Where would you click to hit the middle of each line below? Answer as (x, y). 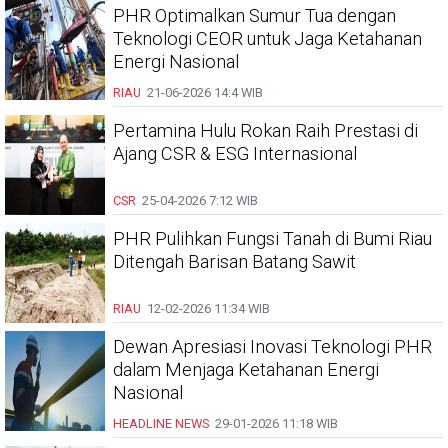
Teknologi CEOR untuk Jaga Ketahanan (267, 38)
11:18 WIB (308, 423)
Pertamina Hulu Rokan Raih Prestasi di (265, 130)
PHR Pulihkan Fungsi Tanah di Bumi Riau (272, 238)
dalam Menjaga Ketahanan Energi (246, 369)
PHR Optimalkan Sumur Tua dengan (254, 15)
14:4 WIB (237, 92)
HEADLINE (142, 423)
